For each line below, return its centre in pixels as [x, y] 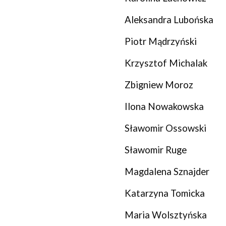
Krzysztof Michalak [166, 63]
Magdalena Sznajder [167, 172]
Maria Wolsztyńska [165, 215]
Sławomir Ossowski [165, 128]
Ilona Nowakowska [164, 106]
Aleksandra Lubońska [169, 20]
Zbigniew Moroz [159, 85]
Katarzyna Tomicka [164, 193]
